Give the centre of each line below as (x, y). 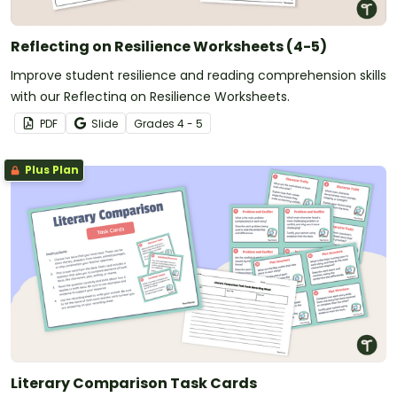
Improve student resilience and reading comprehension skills (198, 76)
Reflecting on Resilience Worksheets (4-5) (169, 47)
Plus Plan (51, 170)
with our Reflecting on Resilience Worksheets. (150, 97)
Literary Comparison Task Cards (134, 384)
